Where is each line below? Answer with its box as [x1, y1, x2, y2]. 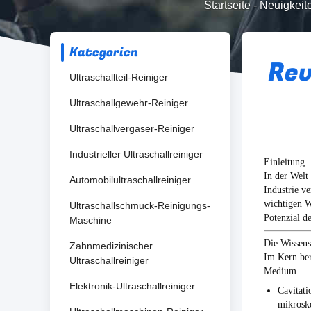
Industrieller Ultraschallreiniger [69, 149, 203, 160]
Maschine [69, 215, 112, 226]
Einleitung [264, 157, 305, 167]
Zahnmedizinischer [69, 240, 153, 251]
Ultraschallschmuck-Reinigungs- [69, 200, 210, 211]
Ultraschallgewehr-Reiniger [69, 97, 188, 108]
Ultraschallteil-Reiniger [69, 72, 168, 83]
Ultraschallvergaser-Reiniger [69, 123, 194, 134]
